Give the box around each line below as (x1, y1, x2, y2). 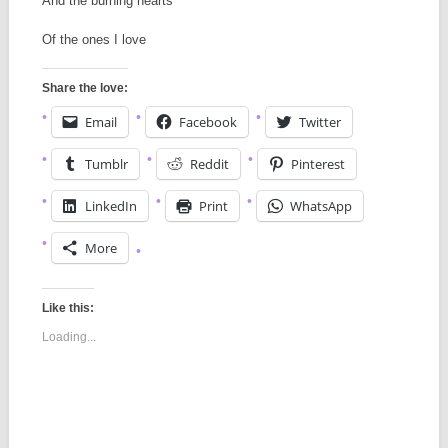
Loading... (41, 330, 96, 345)
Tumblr (84, 155, 128, 174)
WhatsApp (289, 197, 352, 216)
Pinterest (290, 155, 345, 174)
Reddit (189, 155, 229, 174)
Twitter (298, 113, 341, 132)
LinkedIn (84, 197, 137, 216)
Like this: (41, 301, 94, 316)
